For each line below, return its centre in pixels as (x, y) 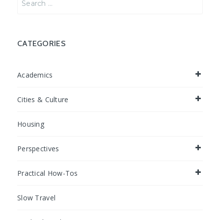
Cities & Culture (43, 100)
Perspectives (38, 149)
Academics (35, 75)
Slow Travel (37, 198)
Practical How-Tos (48, 173)
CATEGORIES (41, 44)
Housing (31, 124)
